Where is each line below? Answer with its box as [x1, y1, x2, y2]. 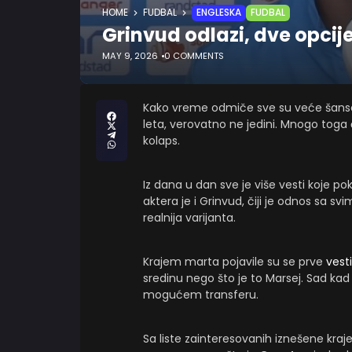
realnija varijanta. [143, 210, 236, 225]
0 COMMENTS [164, 49, 224, 62]
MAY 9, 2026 [102, 49, 158, 62]
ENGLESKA [196, 6, 241, 19]
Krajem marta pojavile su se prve [143, 254, 326, 269]
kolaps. [143, 133, 180, 148]
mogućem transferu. [143, 287, 258, 302]
